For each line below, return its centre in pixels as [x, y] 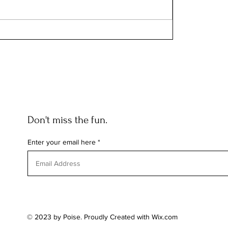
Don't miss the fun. [67, 120]
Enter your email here [62, 142]
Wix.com [165, 217]
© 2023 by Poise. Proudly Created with [89, 217]
